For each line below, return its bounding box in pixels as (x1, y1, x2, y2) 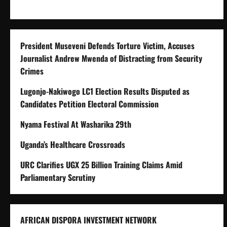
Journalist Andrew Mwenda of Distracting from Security (20, 52, 202, 64)
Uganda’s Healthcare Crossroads (20, 138, 125, 150)
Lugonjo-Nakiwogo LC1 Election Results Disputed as (20, 85, 190, 97)
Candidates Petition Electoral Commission (20, 97, 159, 110)
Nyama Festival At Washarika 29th (20, 118, 131, 130)
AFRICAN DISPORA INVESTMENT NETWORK (20, 213, 157, 226)
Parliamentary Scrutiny (20, 171, 95, 183)
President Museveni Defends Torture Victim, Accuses (20, 39, 195, 52)
